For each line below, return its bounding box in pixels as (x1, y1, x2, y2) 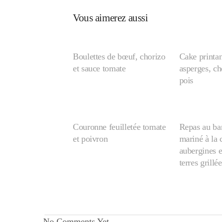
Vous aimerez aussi (73, 12, 148, 24)
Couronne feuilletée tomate (73, 122, 166, 132)
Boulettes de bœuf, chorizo (73, 52, 166, 61)
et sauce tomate (73, 63, 126, 73)
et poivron (73, 134, 108, 144)
